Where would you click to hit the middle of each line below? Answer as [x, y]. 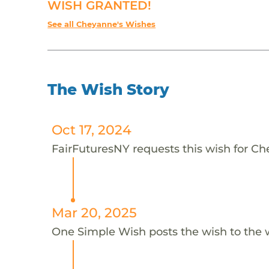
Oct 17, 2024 [91, 129]
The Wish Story [109, 89]
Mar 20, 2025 [94, 212]
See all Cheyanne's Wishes [102, 24]
